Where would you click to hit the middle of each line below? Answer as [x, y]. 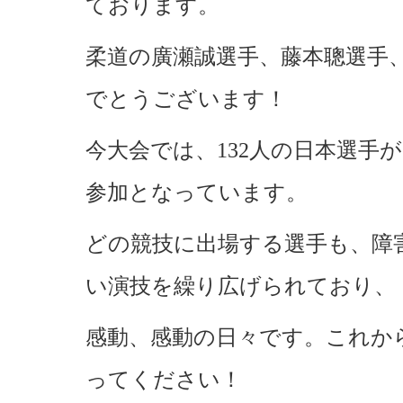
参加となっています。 [197, 193]
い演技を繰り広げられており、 [241, 286]
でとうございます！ [186, 99]
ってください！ [164, 380]
